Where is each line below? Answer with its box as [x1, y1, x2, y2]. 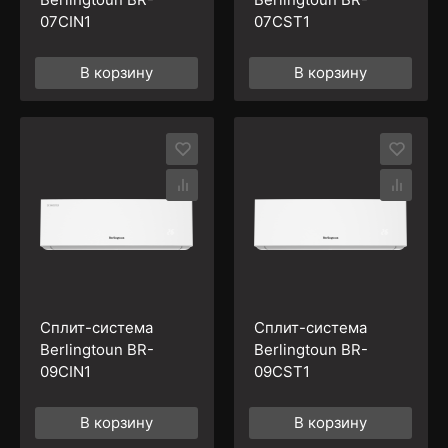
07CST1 [253, 11, 310, 31]
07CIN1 [39, 11, 91, 31]
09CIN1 [39, 362, 91, 382]
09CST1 [253, 362, 310, 382]
